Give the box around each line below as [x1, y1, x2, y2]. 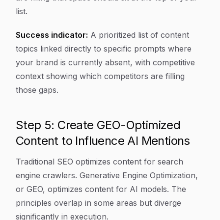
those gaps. [16, 85, 58, 95]
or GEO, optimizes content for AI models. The [16, 184, 186, 194]
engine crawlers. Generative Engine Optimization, [16, 170, 198, 180]
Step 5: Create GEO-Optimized [16, 118, 181, 132]
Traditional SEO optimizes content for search [16, 157, 183, 166]
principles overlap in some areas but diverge [16, 198, 181, 208]
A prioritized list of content [88, 30, 189, 40]
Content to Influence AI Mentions [16, 134, 190, 148]
